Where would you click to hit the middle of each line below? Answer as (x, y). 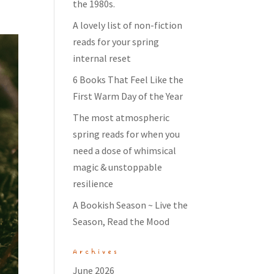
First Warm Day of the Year (128, 96)
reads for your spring (116, 42)
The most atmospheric (121, 117)
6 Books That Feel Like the (128, 80)
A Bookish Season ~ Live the (131, 205)
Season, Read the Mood (121, 221)
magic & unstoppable (118, 167)
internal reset (102, 58)
